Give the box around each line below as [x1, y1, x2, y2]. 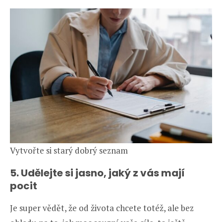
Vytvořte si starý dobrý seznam [10, 144, 128, 156]
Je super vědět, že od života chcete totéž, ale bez [10, 202, 194, 214]
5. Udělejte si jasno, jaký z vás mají [10, 166, 185, 180]
